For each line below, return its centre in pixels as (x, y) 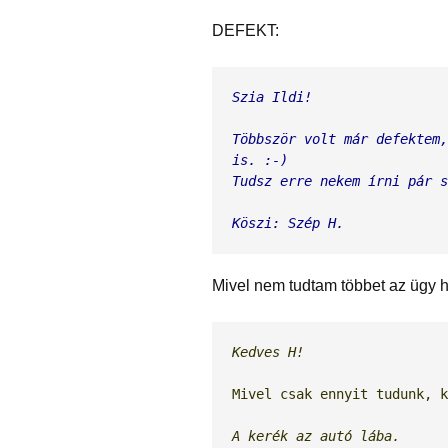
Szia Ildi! (272, 97)
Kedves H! (268, 352)
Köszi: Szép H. (288, 223)
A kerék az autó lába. (316, 436)
